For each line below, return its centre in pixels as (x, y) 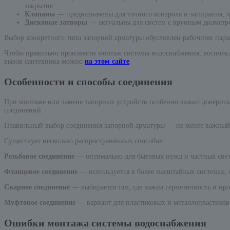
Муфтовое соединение (40, 203)
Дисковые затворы (56, 23)
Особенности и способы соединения (88, 82)
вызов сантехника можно (44, 62)
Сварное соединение (37, 187)
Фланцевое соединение (41, 172)
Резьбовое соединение (39, 157)
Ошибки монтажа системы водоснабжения (105, 223)
